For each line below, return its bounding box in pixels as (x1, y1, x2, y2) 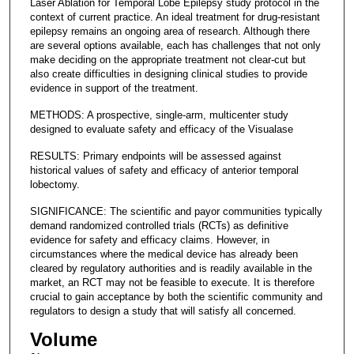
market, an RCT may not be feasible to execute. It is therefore (29, 276, 314, 288)
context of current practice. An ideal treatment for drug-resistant (29, 10, 320, 23)
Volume (29, 328, 97, 350)
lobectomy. (29, 178, 80, 190)
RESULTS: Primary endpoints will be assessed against (29, 149, 281, 162)
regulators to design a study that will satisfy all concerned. (29, 304, 296, 317)
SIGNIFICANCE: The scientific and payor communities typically (29, 205, 322, 217)
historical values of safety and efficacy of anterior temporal (29, 164, 299, 176)
